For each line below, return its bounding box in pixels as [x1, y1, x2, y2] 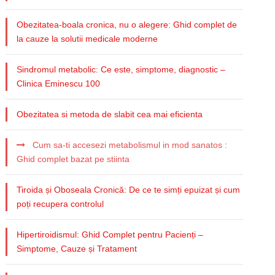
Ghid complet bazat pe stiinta [17, 153, 130, 164]
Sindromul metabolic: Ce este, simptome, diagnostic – [17, 64, 226, 74]
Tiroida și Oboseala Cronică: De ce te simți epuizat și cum [17, 184, 241, 195]
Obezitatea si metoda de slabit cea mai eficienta [17, 109, 203, 119]
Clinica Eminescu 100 [17, 78, 101, 88]
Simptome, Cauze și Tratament [17, 243, 137, 254]
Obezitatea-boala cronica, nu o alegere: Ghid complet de [17, 19, 238, 29]
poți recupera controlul [17, 198, 104, 209]
